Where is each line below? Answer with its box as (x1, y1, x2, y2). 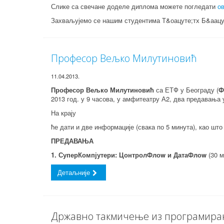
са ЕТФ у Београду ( (156, 85, 218, 94)
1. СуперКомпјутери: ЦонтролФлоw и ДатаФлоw (51, 150, 208, 159)
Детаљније (57, 167, 90, 177)
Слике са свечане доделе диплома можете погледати (51, 1, 217, 11)
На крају (51, 108, 76, 117)
